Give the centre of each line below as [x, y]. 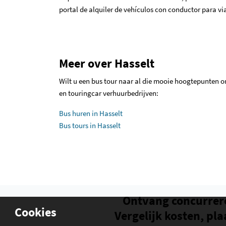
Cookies [34, 212]
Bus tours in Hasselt [90, 125]
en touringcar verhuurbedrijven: [109, 93]
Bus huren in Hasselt [91, 113]
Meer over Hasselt [107, 63]
